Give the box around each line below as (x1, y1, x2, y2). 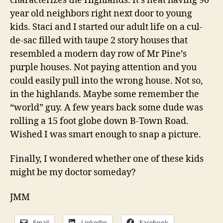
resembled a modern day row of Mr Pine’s (10, 48, 187, 60)
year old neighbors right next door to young (10, 7, 192, 19)
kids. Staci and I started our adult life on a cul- (10, 21, 203, 33)
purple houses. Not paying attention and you (10, 61, 197, 73)
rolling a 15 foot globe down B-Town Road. (10, 115, 189, 127)
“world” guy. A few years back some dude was (10, 102, 203, 113)
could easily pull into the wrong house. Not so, (10, 75, 203, 87)
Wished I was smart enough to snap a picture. (10, 128, 201, 140)
